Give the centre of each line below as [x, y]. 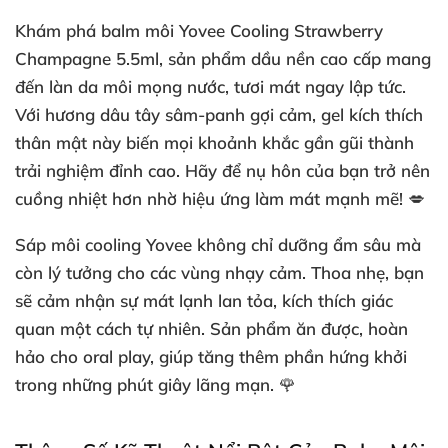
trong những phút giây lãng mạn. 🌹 [155, 384]
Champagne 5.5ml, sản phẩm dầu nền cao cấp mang [223, 58]
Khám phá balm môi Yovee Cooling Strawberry [199, 30]
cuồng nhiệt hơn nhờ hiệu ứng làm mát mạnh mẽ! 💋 [220, 198]
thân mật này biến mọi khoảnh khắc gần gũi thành [214, 142]
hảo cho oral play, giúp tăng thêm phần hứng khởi [211, 356]
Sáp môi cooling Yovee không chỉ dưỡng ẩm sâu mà [218, 244]
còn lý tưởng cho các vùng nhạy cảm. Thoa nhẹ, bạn [219, 272]
